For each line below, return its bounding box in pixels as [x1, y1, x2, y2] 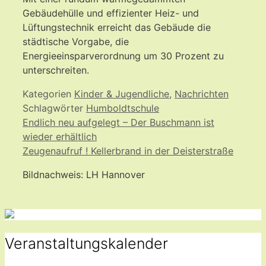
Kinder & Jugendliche [74, 87, 169, 100]
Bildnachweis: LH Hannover [23, 168, 145, 180]
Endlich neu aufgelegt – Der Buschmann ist [23, 116, 214, 128]
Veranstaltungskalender [5, 234, 168, 252]
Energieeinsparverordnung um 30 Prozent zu [23, 49, 224, 62]
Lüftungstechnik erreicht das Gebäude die [23, 21, 211, 33]
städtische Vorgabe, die [23, 35, 129, 47]
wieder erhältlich [23, 130, 97, 142]
